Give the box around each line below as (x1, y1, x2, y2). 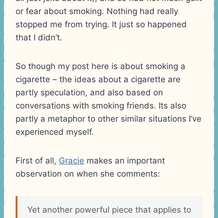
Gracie (59, 155, 84, 165)
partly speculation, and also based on (16, 87, 163, 97)
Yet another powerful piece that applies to (27, 204, 191, 215)
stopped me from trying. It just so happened (16, 19, 187, 29)
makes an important (84, 155, 165, 165)
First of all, (16, 155, 59, 165)
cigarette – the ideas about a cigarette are (16, 74, 181, 84)
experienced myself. (16, 127, 94, 137)
